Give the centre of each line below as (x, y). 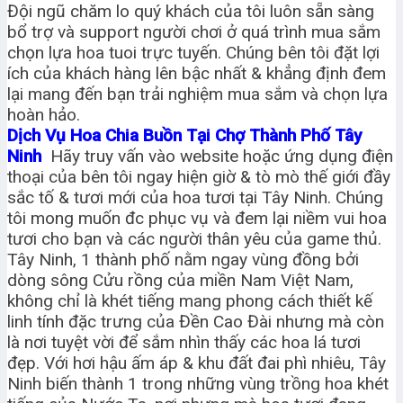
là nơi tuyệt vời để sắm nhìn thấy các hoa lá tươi (184, 343)
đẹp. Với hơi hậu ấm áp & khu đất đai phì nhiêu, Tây (197, 363)
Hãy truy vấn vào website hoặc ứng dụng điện (217, 157)
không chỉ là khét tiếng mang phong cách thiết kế (190, 301)
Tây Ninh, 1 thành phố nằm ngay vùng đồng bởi (183, 260)
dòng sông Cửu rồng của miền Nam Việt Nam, (180, 281)
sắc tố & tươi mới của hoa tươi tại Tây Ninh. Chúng (195, 198)
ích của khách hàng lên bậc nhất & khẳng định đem (197, 74)
